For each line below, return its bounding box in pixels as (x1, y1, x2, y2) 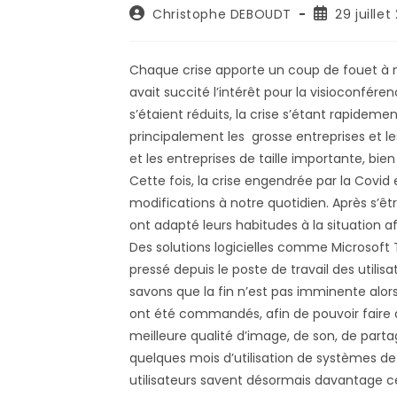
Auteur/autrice (128, 3, 228, 21)
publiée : (312, 19, 369, 38)
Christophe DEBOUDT (152, 4, 292, 23)
